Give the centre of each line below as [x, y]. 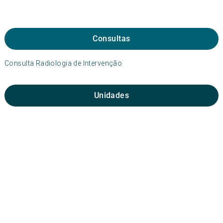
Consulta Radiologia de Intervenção [63, 63]
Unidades [111, 95]
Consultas [111, 39]
